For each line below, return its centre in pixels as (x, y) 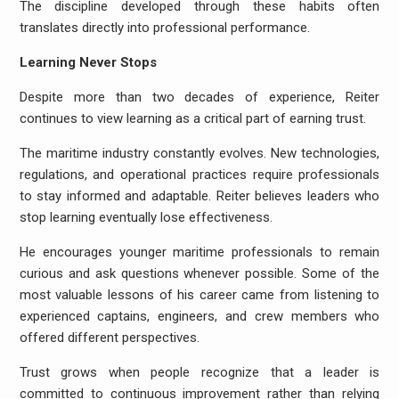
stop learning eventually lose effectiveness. (146, 217)
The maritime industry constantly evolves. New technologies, (199, 153)
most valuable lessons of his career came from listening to (199, 295)
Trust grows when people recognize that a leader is (199, 372)
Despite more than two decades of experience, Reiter (199, 97)
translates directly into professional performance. (164, 28)
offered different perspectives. (109, 338)
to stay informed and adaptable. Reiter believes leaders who (199, 196)
